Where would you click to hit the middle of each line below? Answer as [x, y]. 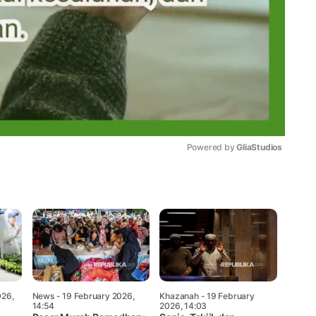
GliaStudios [259, 147]
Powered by [212, 147]
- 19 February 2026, [94, 296]
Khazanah [179, 296]
